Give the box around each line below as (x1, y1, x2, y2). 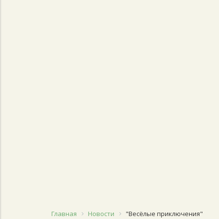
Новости (88, 209, 114, 218)
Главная (51, 209, 77, 218)
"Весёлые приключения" (125, 209, 203, 218)
